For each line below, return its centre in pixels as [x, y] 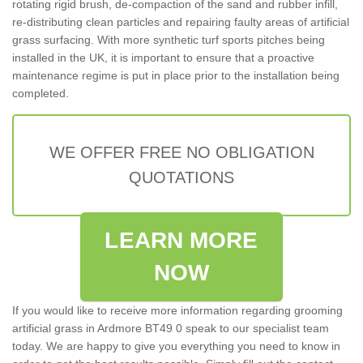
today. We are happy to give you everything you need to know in [176, 346]
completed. [41, 93]
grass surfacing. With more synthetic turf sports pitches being [169, 39]
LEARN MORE [181, 240]
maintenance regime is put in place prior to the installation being [176, 75]
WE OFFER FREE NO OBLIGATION [181, 152]
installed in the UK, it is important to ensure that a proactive [163, 57]
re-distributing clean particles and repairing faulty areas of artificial [181, 21]
